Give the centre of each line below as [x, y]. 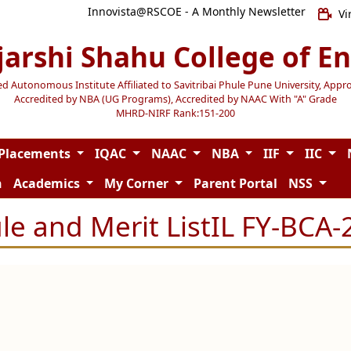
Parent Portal [235, 183]
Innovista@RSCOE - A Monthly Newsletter [196, 11]
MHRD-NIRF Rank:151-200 [175, 113]
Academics [48, 183]
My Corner [138, 183]
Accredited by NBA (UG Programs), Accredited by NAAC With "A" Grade [175, 99]
